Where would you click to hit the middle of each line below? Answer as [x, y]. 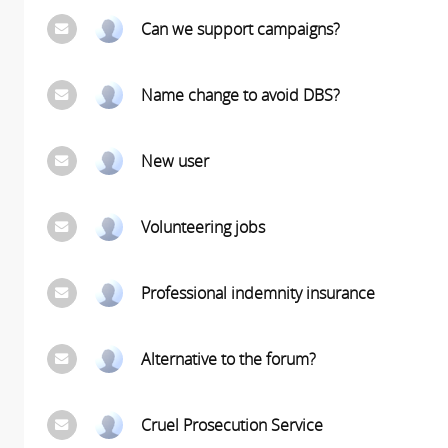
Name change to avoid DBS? [240, 95]
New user [174, 161]
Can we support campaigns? [240, 29]
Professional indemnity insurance [257, 293]
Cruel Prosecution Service [231, 425]
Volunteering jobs [202, 227]
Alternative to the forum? [228, 359]
